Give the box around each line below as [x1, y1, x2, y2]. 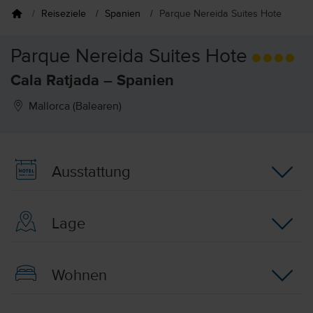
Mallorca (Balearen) [26, 101, 122, 112]
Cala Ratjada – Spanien [10, 73, 174, 89]
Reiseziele [41, 9, 86, 19]
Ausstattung [47, 164, 131, 180]
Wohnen [47, 268, 107, 284]
